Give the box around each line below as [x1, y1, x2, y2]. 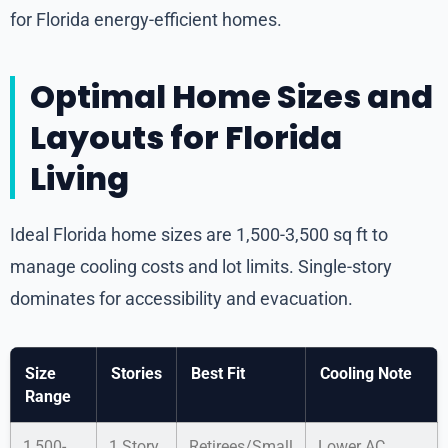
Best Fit [191, 364, 245, 384]
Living [30, 156, 129, 202]
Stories [111, 364, 162, 384]
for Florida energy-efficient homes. [10, 9, 282, 31]
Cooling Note [320, 364, 412, 384]
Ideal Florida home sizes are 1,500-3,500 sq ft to [10, 224, 388, 246]
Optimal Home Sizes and [30, 74, 433, 120]
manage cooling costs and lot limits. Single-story [10, 256, 392, 278]
